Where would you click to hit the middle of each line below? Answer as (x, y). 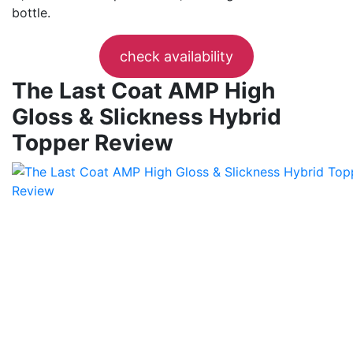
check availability (176, 56)
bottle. (31, 12)
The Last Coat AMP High (143, 90)
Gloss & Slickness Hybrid (147, 116)
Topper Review (93, 142)
